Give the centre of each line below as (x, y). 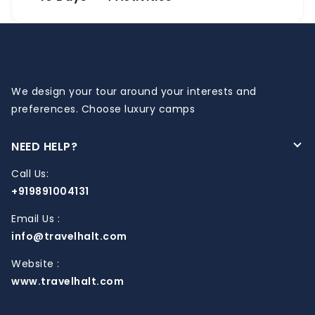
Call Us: (30, 174)
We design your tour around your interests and (134, 92)
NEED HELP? (44, 147)
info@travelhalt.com (69, 237)
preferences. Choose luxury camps (103, 109)
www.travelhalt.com (67, 282)
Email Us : (36, 219)
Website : (36, 264)
